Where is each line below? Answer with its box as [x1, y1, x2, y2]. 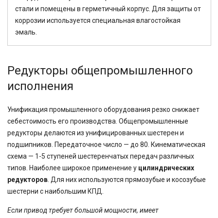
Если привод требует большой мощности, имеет [7, 206, 159, 214]
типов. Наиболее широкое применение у [7, 164, 138, 172]
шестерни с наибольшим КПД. [7, 187, 104, 195]
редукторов [7, 176, 48, 183]
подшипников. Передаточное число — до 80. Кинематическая [7, 141, 205, 148]
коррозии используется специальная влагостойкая [15, 17, 181, 24]
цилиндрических [138, 164, 194, 172]
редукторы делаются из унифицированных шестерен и [7, 129, 184, 137]
